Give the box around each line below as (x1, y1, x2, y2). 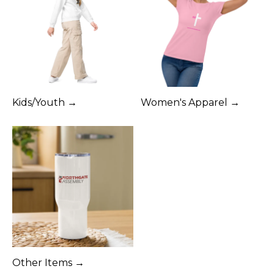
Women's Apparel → (141, 97, 240, 109)
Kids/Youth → (12, 97, 77, 109)
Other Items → (12, 257, 84, 269)
